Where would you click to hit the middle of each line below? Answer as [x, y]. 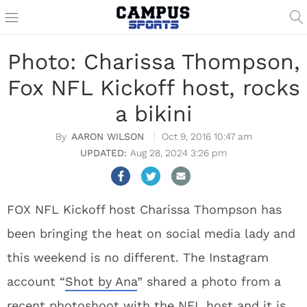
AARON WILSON [107, 136]
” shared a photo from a [209, 281]
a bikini [153, 114]
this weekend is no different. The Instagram [138, 257]
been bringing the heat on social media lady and [151, 233]
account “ [36, 281]
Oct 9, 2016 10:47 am [207, 136]
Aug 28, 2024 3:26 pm [179, 153]
